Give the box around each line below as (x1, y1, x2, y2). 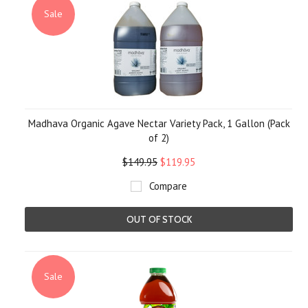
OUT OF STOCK (126, 214, 192, 225)
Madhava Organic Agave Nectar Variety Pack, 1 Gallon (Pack (27, 117, 290, 130)
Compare (149, 179, 187, 192)
